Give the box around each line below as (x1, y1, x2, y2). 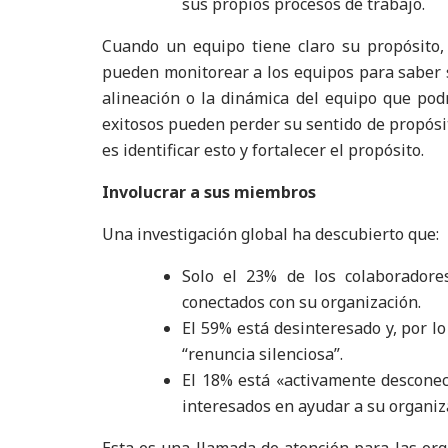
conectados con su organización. (182, 291, 421, 313)
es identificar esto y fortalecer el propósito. (102, 139, 424, 161)
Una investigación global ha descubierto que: (102, 223, 439, 245)
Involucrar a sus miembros (102, 181, 316, 203)
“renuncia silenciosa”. (182, 343, 343, 365)
